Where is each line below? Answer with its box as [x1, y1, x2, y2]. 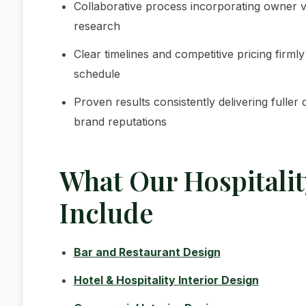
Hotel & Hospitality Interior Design [73, 273, 259, 288]
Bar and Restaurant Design [73, 245, 221, 260]
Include [59, 195, 154, 231]
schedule [73, 67, 120, 81]
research [73, 19, 120, 33]
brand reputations [73, 115, 167, 129]
